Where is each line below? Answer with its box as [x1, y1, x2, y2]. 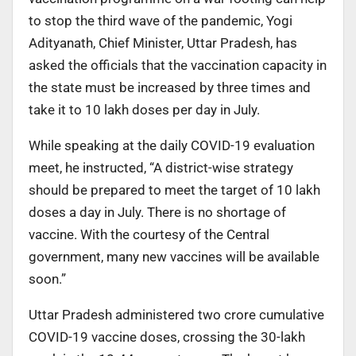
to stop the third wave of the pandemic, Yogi [29, 12, 292, 29]
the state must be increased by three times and [29, 79, 311, 95]
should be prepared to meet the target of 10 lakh [29, 181, 320, 198]
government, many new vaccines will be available [29, 248, 319, 265]
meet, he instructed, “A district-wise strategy [29, 159, 293, 176]
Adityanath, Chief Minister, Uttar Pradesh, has [29, 34, 297, 51]
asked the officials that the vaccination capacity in [29, 56, 327, 73]
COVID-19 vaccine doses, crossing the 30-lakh [29, 328, 305, 345]
